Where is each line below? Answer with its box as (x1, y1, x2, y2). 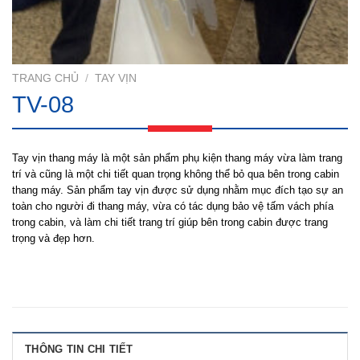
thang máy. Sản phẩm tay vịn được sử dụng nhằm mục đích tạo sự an (12, 184, 343, 197)
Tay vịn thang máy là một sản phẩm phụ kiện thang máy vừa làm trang (12, 152, 342, 165)
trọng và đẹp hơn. (12, 232, 95, 245)
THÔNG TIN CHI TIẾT (25, 343, 133, 356)
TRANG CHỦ (12, 72, 79, 84)
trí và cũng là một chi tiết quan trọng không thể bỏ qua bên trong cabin (12, 168, 339, 181)
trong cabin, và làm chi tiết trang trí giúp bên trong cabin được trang (12, 216, 328, 229)
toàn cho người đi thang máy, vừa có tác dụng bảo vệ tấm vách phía (12, 200, 333, 213)
